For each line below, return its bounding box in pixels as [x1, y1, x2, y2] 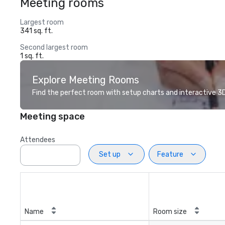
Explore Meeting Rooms [32, 74, 139, 86]
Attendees [20, 136, 55, 144]
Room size [153, 207, 187, 216]
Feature [157, 150, 183, 159]
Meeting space [20, 111, 85, 122]
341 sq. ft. [20, 27, 53, 35]
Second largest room [20, 43, 88, 52]
